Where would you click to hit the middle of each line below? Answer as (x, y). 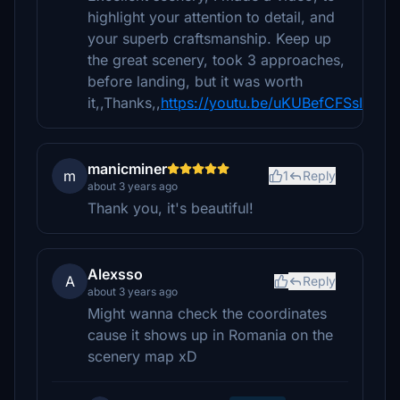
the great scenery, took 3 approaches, (216, 60)
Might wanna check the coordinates (207, 313)
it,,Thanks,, (124, 103)
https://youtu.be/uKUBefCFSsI (262, 103)
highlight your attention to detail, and (211, 17)
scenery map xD (142, 356)
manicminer (127, 169)
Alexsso (115, 274)
